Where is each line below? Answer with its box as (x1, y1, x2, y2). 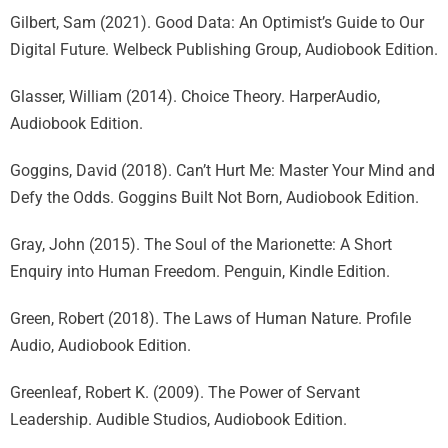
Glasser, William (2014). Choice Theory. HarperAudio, (10, 87, 380, 106)
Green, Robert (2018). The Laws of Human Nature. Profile (10, 309, 411, 328)
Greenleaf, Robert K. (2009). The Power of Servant (10, 383, 360, 402)
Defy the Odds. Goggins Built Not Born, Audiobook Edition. (10, 188, 419, 207)
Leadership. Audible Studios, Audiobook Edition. (10, 410, 347, 429)
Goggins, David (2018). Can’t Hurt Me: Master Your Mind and (10, 161, 435, 180)
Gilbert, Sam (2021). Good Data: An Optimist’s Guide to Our (10, 13, 424, 32)
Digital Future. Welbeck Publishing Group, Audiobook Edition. (10, 40, 438, 59)
